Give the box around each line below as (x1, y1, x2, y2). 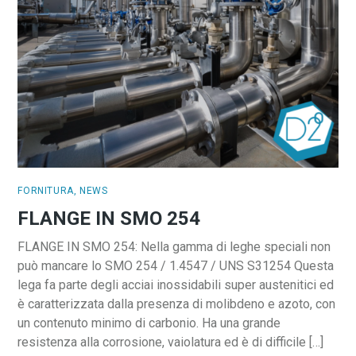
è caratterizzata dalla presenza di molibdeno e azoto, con (17, 296, 336, 311)
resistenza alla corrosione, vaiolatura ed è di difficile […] (17, 334, 324, 350)
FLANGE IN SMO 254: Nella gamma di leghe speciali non (17, 238, 331, 254)
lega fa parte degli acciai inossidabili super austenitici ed (17, 277, 335, 292)
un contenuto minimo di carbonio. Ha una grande (17, 315, 281, 331)
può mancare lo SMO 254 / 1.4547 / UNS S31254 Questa (17, 257, 335, 273)
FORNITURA (17, 185, 74, 197)
